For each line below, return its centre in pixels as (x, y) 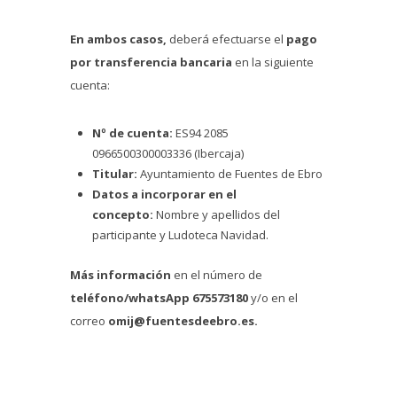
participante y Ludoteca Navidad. (180, 235)
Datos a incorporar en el (164, 195)
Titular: (115, 174)
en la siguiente (273, 62)
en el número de (217, 275)
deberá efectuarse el (228, 39)
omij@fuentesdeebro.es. (183, 321)
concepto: (123, 215)
